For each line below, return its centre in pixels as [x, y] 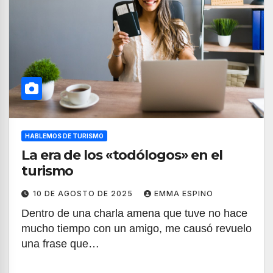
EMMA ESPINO [184, 193]
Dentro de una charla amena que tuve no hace [134, 213]
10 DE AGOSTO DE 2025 [84, 193]
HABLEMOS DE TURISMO [64, 136]
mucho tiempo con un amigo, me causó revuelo [136, 229]
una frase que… [60, 244]
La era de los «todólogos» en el [122, 155]
